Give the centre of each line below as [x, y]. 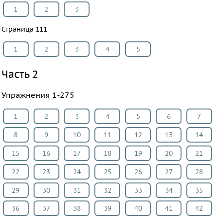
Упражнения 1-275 [38, 95]
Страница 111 [24, 29]
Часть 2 [19, 74]
